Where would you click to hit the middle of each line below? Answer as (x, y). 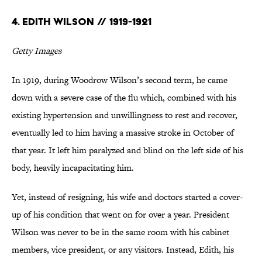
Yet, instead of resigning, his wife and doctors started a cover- (127, 197)
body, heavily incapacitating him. (73, 168)
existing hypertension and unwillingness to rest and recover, (125, 115)
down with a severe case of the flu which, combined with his (124, 98)
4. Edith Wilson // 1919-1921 (82, 22)
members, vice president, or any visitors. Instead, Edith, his (123, 250)
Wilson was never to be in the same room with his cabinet (120, 232)
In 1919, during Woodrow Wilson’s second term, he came (120, 80)
